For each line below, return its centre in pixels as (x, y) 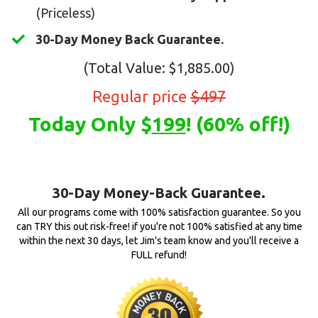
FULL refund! (159, 255)
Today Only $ (90, 124)
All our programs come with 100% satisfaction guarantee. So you (159, 213)
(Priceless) (66, 13)
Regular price (141, 97)
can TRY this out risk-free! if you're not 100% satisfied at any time (159, 227)
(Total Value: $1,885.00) (159, 68)
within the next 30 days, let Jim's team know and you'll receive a (159, 241)
